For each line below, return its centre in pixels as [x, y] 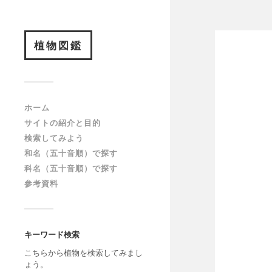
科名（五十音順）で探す [71, 168]
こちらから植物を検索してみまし [83, 253]
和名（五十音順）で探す [71, 153]
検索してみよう [54, 138]
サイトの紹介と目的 [63, 123]
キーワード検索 [52, 234]
